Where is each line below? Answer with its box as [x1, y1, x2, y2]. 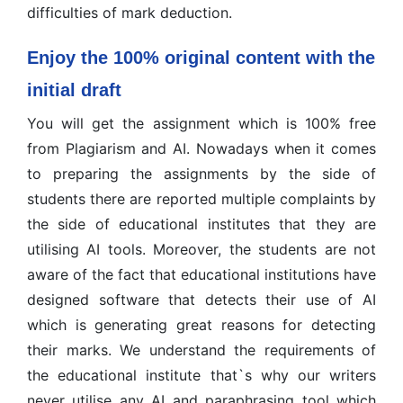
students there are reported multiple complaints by [27, 190, 376, 208]
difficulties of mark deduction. [27, 4, 232, 22]
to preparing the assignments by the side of [27, 165, 376, 183]
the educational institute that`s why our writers [27, 366, 376, 384]
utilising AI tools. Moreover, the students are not [27, 240, 376, 258]
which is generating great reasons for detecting [27, 316, 376, 334]
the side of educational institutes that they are [27, 215, 376, 233]
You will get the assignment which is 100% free [27, 114, 376, 132]
